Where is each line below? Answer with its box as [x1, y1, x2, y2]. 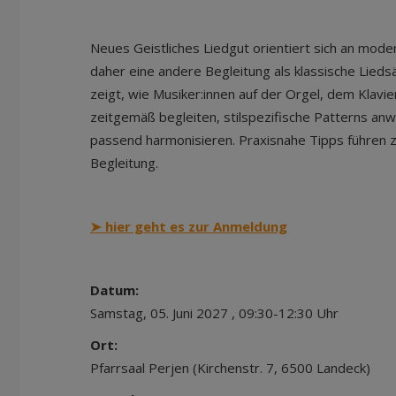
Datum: [90, 281, 139, 299]
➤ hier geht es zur [90, 217, 213, 235]
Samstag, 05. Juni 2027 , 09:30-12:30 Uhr [90, 304, 339, 322]
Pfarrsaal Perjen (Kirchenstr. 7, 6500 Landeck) [90, 359, 370, 377]
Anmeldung [213, 217, 287, 235]
